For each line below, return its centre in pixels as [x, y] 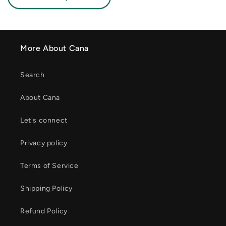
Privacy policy [44, 143]
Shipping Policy [46, 188]
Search [33, 75]
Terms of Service [49, 166]
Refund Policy [44, 211]
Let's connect [44, 120]
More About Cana [54, 48]
